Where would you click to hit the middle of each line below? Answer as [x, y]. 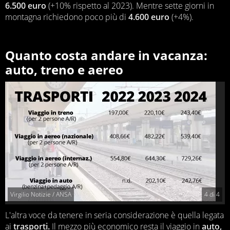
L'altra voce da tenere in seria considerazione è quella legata [114, 215]
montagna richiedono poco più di [67, 17]
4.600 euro [149, 17]
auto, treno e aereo [64, 69]
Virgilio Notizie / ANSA [41, 195]
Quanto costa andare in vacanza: [106, 55]
